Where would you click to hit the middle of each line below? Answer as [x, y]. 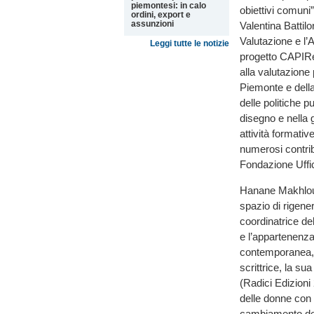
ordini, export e [161, 15]
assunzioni [152, 24]
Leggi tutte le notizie [190, 43]
